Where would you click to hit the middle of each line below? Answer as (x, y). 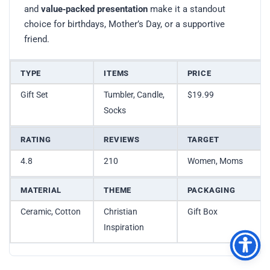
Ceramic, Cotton (51, 212)
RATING (36, 140)
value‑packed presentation (94, 9)
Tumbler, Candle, (134, 95)
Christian (121, 212)
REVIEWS (122, 140)
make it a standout (187, 9)
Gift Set (34, 95)
